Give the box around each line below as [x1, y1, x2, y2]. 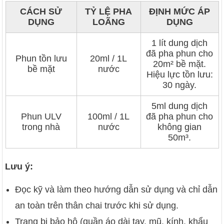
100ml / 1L [87, 111, 129, 121]
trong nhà [22, 121, 60, 132]
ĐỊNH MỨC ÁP [149, 6, 210, 16]
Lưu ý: [5, 161, 33, 171]
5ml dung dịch [151, 100, 207, 111]
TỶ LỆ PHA [85, 6, 132, 16]
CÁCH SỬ [20, 6, 62, 16]
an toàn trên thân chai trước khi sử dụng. [15, 200, 179, 211]
